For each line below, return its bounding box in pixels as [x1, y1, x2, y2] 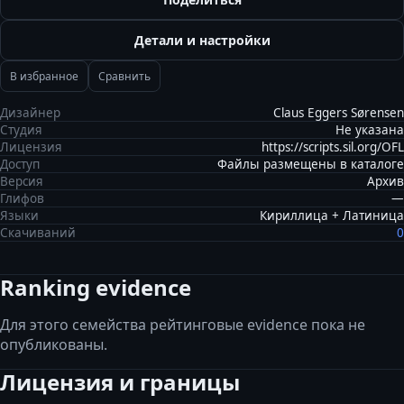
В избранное [10, 69, 78, 84]
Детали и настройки [133, 32, 271, 49]
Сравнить [98, 69, 151, 84]
